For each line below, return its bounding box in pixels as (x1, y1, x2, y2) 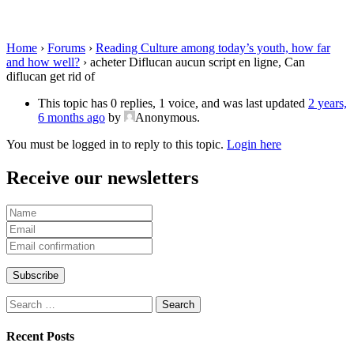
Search (6, 295, 40, 309)
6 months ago (38, 110, 105, 124)
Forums (47, 40, 85, 55)
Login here (227, 137, 281, 151)
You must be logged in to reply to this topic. (6, 137, 227, 151)
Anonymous (135, 110, 197, 124)
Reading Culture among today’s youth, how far (96, 40, 330, 55)
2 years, (308, 96, 347, 110)
